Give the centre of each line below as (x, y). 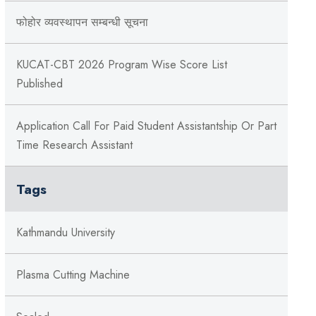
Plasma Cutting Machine (73, 274)
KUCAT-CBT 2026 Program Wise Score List (121, 64)
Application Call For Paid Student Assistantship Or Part (146, 126)
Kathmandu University (65, 232)
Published (39, 83)
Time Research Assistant (74, 145)
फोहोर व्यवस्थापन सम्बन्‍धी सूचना (82, 22)
